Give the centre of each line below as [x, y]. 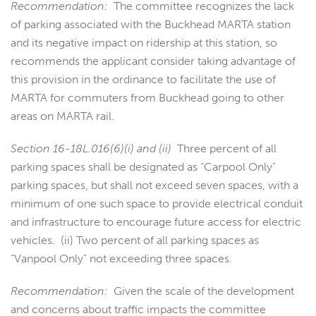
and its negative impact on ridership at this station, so [144, 43]
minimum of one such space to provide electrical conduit [157, 204]
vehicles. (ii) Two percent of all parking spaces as [135, 241]
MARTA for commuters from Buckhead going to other [147, 98]
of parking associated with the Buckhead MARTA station [151, 25]
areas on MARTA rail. [62, 116]
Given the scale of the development [201, 291]
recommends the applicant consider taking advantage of [153, 61]
